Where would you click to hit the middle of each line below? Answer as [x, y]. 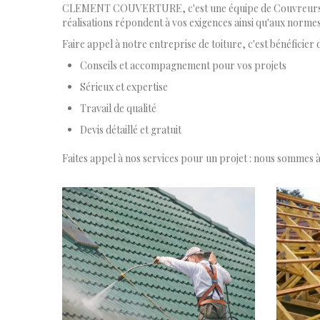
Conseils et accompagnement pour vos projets [183, 65]
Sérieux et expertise [124, 86]
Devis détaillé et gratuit [131, 129]
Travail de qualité [118, 108]
